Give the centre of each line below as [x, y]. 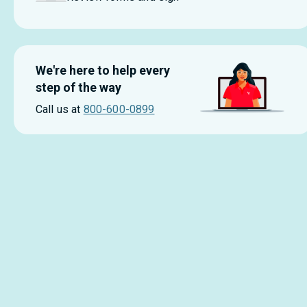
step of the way [78, 87]
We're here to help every [103, 70]
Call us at [58, 109]
